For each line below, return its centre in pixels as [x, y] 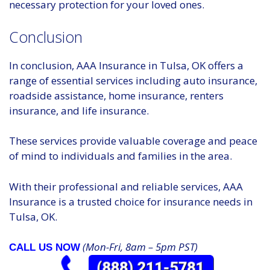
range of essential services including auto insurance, [133, 80]
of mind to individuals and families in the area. [121, 156]
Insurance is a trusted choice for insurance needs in [131, 201]
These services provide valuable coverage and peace [133, 141]
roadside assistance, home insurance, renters [116, 95]
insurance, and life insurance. [79, 110]
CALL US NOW [45, 248]
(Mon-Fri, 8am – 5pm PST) [139, 247]
